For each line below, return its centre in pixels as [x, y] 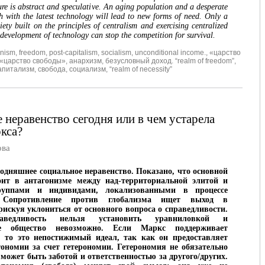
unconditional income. [170, 53]
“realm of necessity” [141, 70]
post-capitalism [73, 53]
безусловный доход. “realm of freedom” [170, 61]
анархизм [85, 61]
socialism [116, 53]
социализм [88, 70]
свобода [52, 70]
